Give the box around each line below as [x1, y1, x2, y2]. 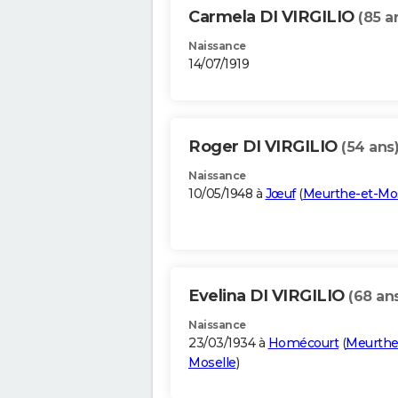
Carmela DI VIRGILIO [188, 7, 358, 28]
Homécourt [267, 335, 338, 352]
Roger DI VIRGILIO [188, 137, 341, 157]
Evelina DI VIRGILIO [188, 286, 348, 306]
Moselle [188, 354, 236, 371]
